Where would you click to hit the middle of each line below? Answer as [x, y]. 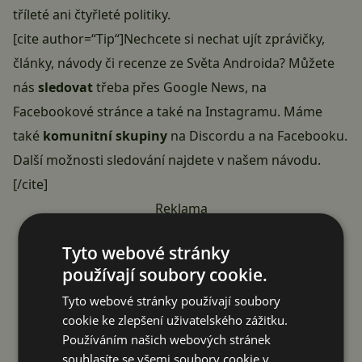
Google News [204, 88]
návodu [295, 160]
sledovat [65, 88]
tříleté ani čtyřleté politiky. [92, 15]
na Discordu [208, 136]
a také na [174, 112]
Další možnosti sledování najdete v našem [142, 160]
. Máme [300, 112]
